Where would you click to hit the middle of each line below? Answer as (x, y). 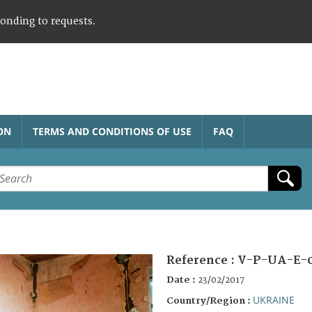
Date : (182, 280)
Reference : (202, 260)
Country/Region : (210, 301)
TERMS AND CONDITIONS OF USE (112, 131)
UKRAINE (274, 299)
